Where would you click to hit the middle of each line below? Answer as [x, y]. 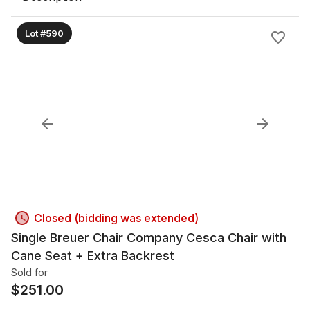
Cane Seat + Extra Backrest [93, 256]
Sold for [29, 272]
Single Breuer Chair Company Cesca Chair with [149, 238]
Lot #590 [44, 33]
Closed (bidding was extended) [116, 218]
